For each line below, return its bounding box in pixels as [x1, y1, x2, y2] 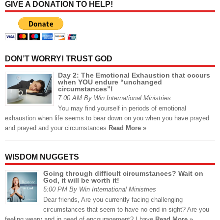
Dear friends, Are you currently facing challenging [43, 196, 183, 204]
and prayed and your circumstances [5, 124, 109, 132]
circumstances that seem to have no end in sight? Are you [43, 206, 209, 214]
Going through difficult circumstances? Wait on [43, 169, 203, 178]
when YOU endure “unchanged [58, 78, 162, 86]
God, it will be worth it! [43, 176, 119, 185]
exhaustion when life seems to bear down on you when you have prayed [5, 114, 209, 122]
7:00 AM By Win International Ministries [58, 94, 171, 102]
